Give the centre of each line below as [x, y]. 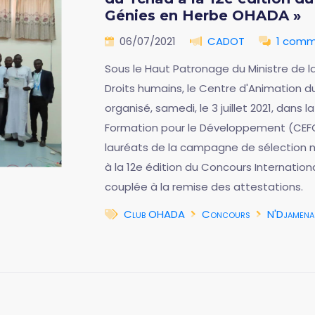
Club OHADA [154, 214]
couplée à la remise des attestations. [204, 187]
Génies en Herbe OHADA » [203, 16]
